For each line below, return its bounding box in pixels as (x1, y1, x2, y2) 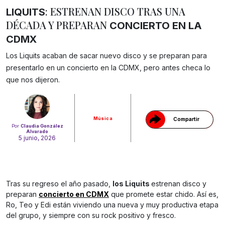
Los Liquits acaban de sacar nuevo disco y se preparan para (6, 51, 207, 60)
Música (93, 115, 113, 121)
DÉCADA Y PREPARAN (6, 18, 107, 32)
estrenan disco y (151, 179, 206, 188)
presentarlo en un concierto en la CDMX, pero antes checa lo (6, 63, 210, 72)
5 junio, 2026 (19, 134, 56, 142)
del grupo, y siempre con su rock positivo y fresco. (6, 211, 176, 220)
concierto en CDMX (39, 190, 109, 199)
